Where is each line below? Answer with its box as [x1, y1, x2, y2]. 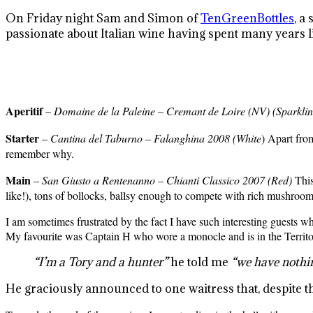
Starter [6, 129, 42, 146]
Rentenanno [102, 172, 155, 187]
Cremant [166, 103, 205, 118]
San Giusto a [42, 172, 102, 187]
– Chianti [155, 172, 202, 187]
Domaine [54, 103, 95, 118]
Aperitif [6, 102, 43, 119]
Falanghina [154, 130, 205, 145]
